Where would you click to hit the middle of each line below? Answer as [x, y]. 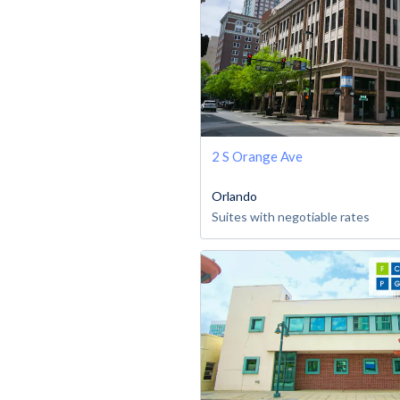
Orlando [234, 196]
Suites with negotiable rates [291, 217]
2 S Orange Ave [257, 157]
